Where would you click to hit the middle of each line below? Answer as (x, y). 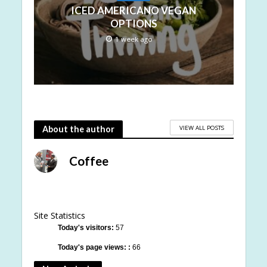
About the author (78, 129)
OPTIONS (133, 23)
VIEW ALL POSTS (201, 127)
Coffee (89, 161)
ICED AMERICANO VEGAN (133, 10)
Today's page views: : (95, 247)
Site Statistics (59, 216)
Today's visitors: (86, 228)
